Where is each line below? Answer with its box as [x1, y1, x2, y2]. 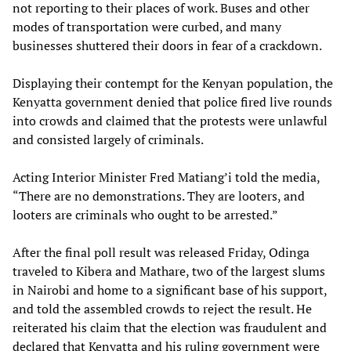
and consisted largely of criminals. [13, 130, 204, 148]
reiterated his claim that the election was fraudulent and [13, 318, 327, 336]
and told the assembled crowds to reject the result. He [13, 299, 312, 317]
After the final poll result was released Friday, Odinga [13, 243, 309, 261]
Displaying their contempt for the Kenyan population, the [13, 74, 333, 92]
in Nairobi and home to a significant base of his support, [13, 280, 327, 299]
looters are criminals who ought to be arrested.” [13, 205, 278, 223]
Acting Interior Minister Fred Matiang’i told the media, [13, 168, 320, 186]
